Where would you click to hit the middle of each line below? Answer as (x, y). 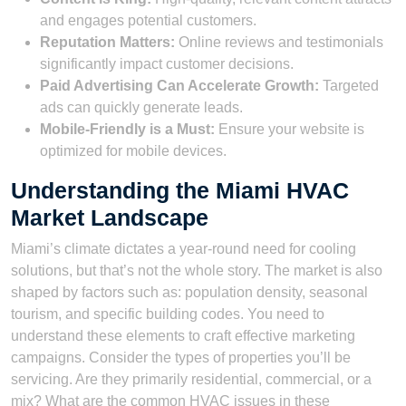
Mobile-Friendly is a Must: (127, 129)
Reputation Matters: (107, 42)
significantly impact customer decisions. (167, 63)
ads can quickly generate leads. (141, 107)
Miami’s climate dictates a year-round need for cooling (184, 248)
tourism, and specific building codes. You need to (168, 314)
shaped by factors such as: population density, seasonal (189, 292)
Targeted (349, 85)
